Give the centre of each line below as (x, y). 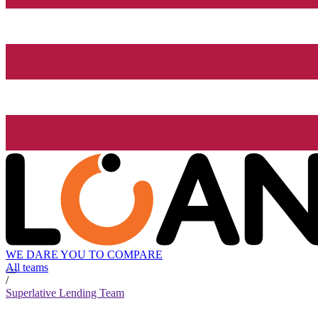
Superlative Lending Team (65, 293)
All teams (27, 268)
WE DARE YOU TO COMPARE (84, 255)
